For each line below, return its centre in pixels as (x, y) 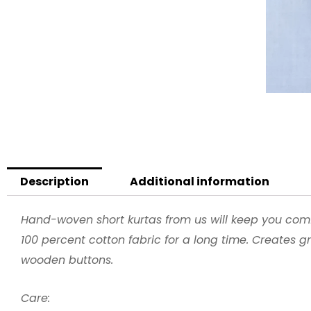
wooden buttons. (67, 260)
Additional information (199, 181)
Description (55, 181)
